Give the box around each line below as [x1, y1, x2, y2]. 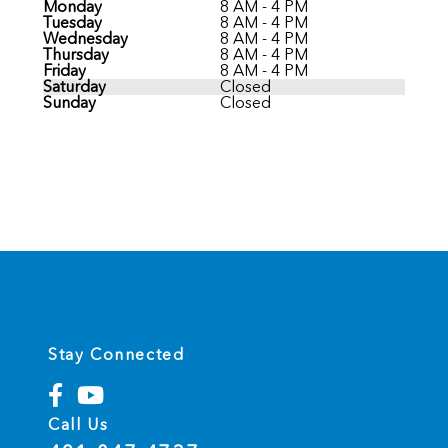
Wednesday [42, 28, 128, 48]
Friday [42, 60, 86, 80]
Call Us [48, 414, 109, 434]
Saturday [42, 76, 106, 96]
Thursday [42, 44, 109, 64]
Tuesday [42, 12, 102, 32]
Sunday [42, 92, 96, 112]
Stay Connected [48, 344, 185, 364]
